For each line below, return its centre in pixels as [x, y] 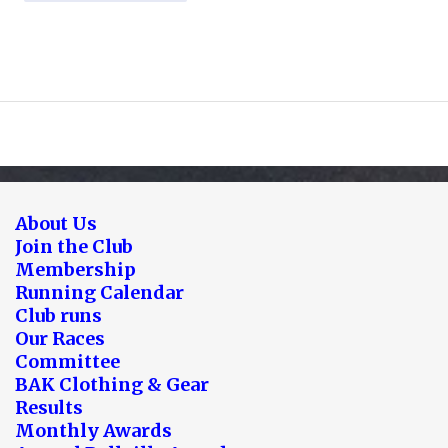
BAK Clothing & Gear [112, 385]
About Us [56, 224]
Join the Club [74, 247]
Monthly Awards [93, 431]
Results [49, 408]
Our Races [60, 339]
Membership [75, 270]
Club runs [58, 316]
